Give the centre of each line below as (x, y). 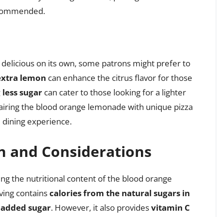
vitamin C (170, 207)
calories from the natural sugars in (120, 193)
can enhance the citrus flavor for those (119, 78)
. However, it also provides (101, 207)
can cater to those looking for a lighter (114, 93)
